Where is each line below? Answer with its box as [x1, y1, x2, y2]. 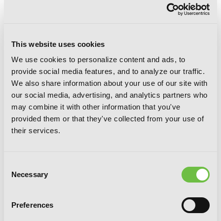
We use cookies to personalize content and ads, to [11, 55, 185, 64]
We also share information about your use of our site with [11, 79, 208, 87]
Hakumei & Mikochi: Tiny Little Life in [35, 204, 176, 215]
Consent [3, 160, 31, 169]
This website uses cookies [11, 39, 105, 48]
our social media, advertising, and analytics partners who [11, 91, 208, 99]
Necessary [11, 170, 48, 179]
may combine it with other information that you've [11, 103, 181, 111]
